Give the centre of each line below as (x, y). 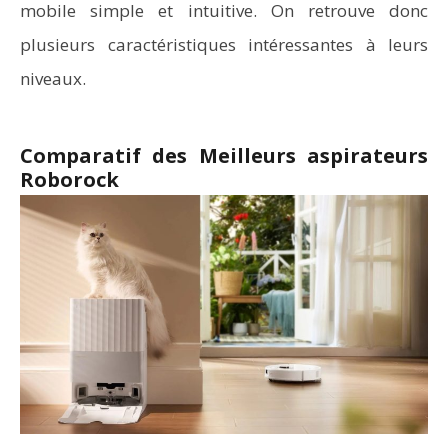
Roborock (69, 179)
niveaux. (53, 78)
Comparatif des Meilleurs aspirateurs (224, 155)
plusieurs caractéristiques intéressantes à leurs (224, 44)
